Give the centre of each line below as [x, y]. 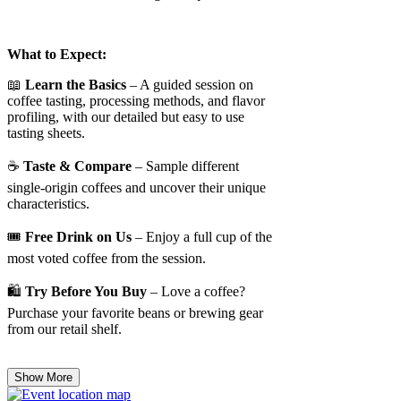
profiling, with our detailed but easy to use [126, 117]
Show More [43, 378]
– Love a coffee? [196, 292]
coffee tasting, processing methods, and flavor [136, 101]
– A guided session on [190, 85]
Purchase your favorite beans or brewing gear [135, 313]
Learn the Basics [76, 85]
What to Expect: [57, 55]
